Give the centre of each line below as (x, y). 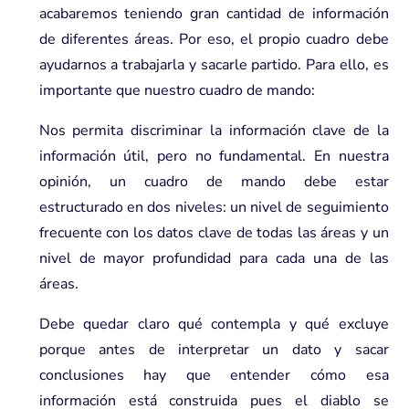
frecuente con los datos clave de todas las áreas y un (214, 232)
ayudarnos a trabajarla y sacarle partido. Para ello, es (214, 64)
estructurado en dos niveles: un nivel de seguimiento (214, 207)
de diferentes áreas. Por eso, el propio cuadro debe (214, 39)
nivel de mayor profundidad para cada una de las (214, 258)
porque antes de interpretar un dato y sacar (214, 349)
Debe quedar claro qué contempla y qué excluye (214, 324)
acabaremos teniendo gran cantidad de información (214, 13)
